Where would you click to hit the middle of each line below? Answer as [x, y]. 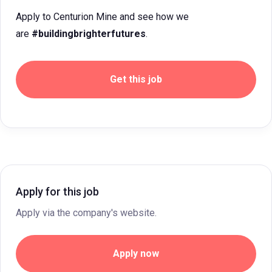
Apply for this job [57, 192]
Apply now [136, 253]
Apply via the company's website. [86, 213]
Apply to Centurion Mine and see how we [102, 17]
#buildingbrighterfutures [89, 34]
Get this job [136, 79]
